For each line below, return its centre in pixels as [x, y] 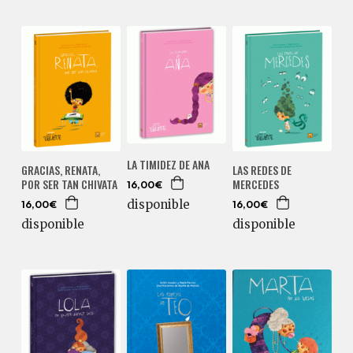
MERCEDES [255, 184]
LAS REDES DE [262, 169]
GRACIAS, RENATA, [60, 169]
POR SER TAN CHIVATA [69, 184]
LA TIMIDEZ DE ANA [168, 164]
